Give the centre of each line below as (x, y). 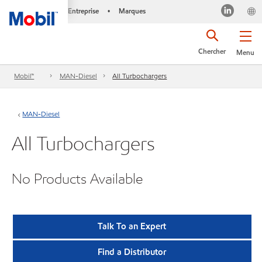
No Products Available (77, 179)
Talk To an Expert (132, 227)
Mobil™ (24, 76)
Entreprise (83, 11)
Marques (132, 11)
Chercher (212, 51)
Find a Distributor (132, 252)
